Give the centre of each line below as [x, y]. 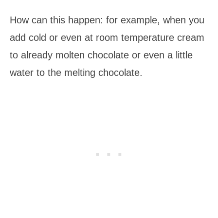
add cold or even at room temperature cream [107, 37]
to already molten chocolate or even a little [101, 55]
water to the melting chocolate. [76, 72]
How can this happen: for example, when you [107, 20]
